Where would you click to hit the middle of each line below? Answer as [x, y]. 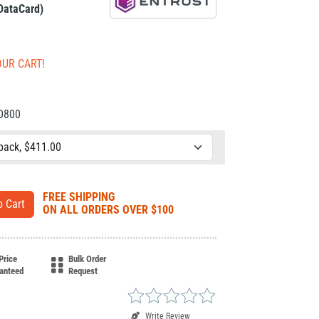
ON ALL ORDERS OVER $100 [108, 210]
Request [83, 271]
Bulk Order [88, 259]
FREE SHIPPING [79, 197]
